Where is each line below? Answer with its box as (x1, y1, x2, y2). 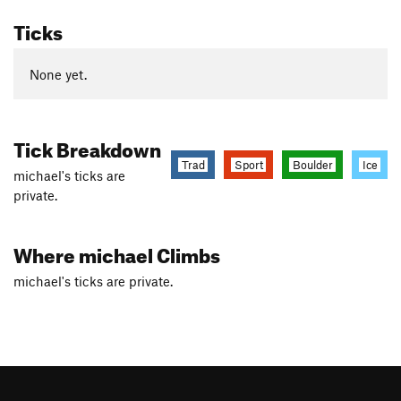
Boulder (292, 158, 333, 173)
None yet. (29, 65, 87, 82)
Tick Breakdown (13, 131, 161, 163)
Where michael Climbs (13, 236, 220, 269)
